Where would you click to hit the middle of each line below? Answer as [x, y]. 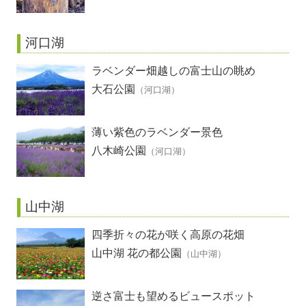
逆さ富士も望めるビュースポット [173, 296]
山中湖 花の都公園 [137, 253]
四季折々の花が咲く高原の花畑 [168, 234]
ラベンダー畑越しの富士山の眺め [173, 70]
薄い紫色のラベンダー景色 [157, 132]
